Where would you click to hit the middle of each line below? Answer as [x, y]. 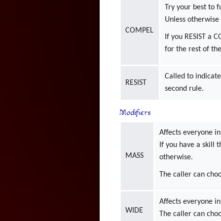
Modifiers [135, 112]
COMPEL [140, 30]
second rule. [184, 89]
